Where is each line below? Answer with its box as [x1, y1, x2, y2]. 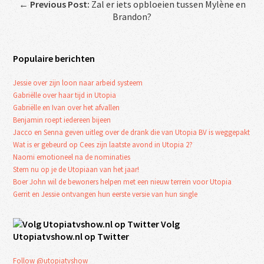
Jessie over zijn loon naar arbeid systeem [13, 77, 143, 88]
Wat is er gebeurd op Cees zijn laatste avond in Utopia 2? [13, 139, 193, 150]
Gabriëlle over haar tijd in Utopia [13, 90, 117, 100]
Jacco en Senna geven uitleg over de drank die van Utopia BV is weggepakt [13, 127, 250, 137]
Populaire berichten [13, 52, 95, 64]
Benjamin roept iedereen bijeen [13, 114, 111, 125]
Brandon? [113, 10, 151, 22]
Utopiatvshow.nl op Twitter [13, 230, 130, 242]
